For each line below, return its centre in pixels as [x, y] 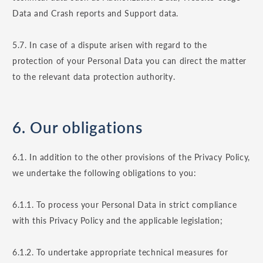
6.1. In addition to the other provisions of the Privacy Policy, [131, 157]
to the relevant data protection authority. [94, 77]
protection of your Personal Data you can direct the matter [129, 61]
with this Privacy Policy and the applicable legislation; [118, 221]
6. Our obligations [77, 128]
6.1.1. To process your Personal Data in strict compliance [125, 205]
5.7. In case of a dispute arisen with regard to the [110, 45]
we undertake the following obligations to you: [104, 173]
